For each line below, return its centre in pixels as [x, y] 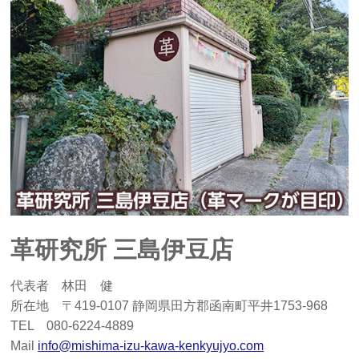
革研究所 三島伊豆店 [122, 250]
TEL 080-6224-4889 [73, 326]
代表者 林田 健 [62, 286]
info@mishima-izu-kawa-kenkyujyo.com [151, 346]
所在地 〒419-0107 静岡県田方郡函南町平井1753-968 [169, 306]
